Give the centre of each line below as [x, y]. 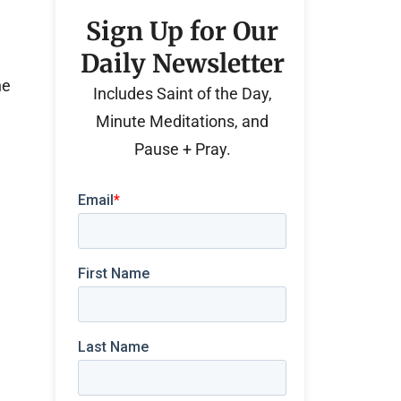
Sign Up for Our [183, 31]
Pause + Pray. [182, 149]
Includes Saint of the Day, [182, 94]
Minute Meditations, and [183, 121]
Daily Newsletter [182, 64]
